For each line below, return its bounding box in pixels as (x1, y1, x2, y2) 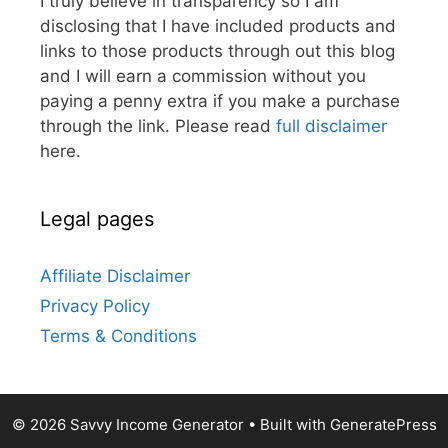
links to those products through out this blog (40, 41, 395, 62)
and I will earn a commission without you (40, 66, 366, 87)
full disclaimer (276, 116, 387, 137)
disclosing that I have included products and (40, 16, 396, 37)
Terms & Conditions (40, 326, 197, 347)
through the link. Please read (40, 116, 276, 137)
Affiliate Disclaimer (40, 266, 190, 287)
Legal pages (40, 207, 154, 232)
